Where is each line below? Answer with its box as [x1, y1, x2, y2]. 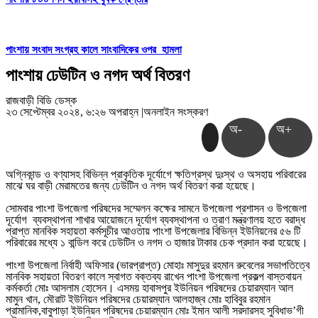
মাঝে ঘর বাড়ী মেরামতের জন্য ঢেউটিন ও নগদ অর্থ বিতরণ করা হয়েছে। [6, 180, 256, 192]
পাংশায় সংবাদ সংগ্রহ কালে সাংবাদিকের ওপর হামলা [6, 44, 182, 56]
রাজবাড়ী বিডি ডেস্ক [6, 94, 77, 107]
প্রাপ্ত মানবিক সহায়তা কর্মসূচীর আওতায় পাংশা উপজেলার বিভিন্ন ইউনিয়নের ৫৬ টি [6, 225, 300, 238]
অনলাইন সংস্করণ [143, 106, 208, 119]
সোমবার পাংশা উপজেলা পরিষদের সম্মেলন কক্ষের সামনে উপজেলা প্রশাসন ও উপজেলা [6, 202, 307, 215]
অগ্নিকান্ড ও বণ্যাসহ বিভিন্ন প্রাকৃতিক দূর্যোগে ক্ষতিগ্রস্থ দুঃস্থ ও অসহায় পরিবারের [6, 168, 306, 181]
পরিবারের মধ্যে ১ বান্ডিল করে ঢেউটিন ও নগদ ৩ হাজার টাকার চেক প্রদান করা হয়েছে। [6, 236, 308, 249]
